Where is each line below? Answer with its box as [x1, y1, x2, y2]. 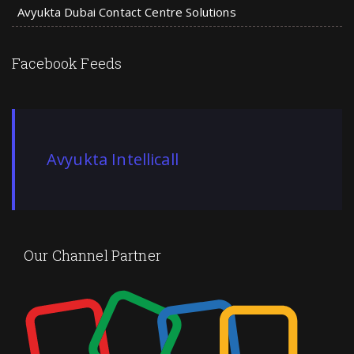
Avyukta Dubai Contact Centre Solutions [17, 4, 236, 20]
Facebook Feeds [12, 54, 122, 73]
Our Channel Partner [24, 246, 161, 265]
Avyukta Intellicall [47, 149, 179, 170]
